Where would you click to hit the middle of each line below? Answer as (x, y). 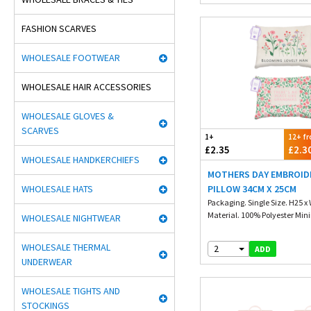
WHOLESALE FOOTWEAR (71, 58)
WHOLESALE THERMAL (66, 247)
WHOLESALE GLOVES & (68, 116)
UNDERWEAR (47, 262)
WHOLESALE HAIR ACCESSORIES (86, 87)
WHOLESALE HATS (57, 189)
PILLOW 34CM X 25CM (252, 189)
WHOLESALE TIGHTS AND (71, 291)
